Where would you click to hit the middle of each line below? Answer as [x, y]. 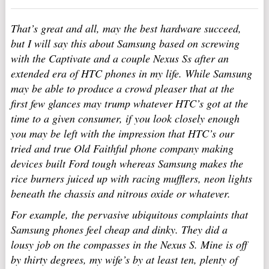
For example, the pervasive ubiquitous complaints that [129, 214]
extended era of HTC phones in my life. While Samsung [131, 73]
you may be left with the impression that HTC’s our [122, 133]
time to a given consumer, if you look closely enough [125, 118]
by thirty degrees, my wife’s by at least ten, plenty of [124, 259]
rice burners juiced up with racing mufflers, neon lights [131, 178]
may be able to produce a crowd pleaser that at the [122, 88]
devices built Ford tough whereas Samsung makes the [127, 163]
